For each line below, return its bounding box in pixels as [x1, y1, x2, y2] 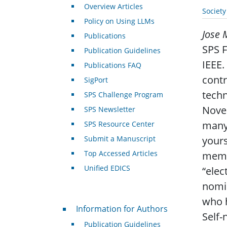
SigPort [84, 75, 108, 85]
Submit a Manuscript [84, 134, 156, 144]
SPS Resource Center [84, 119, 155, 129]
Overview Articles [84, 2, 143, 12]
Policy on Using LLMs [84, 16, 155, 26]
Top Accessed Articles [84, 148, 158, 159]
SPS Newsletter [84, 104, 135, 115]
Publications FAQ [84, 60, 141, 70]
